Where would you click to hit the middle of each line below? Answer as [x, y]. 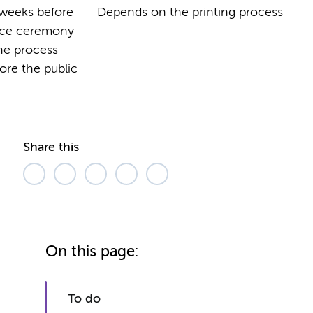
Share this [51, 147]
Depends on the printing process [190, 12]
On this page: [92, 252]
